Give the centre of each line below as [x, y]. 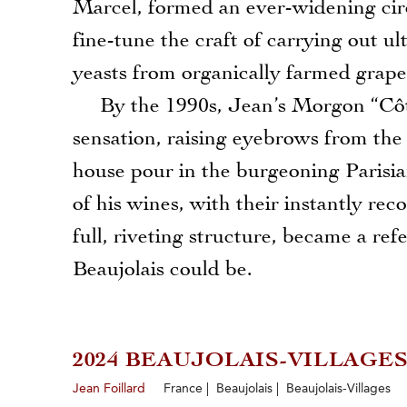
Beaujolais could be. [163, 270]
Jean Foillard [111, 389]
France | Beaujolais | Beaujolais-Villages [277, 389]
